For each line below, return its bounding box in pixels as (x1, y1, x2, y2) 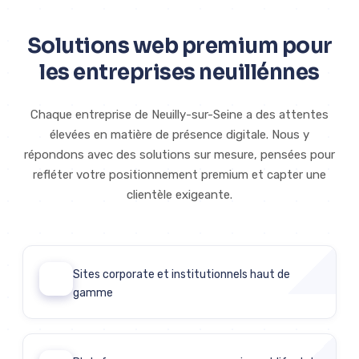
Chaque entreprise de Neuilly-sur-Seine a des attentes (30, 107, 329, 123)
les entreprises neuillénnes (39, 59, 320, 87)
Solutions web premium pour (26, 33, 333, 60)
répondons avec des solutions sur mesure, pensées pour (24, 147, 335, 163)
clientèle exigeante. (127, 188, 232, 203)
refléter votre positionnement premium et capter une (33, 167, 326, 183)
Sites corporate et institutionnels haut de (73, 268, 290, 282)
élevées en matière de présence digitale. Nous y (50, 127, 309, 143)
